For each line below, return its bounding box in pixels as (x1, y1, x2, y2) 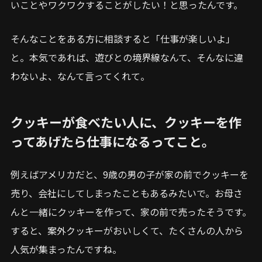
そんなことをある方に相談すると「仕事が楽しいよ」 (11, 31, 235, 46)
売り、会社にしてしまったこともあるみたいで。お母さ (11, 185, 243, 200)
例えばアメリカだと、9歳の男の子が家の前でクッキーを (11, 167, 249, 181)
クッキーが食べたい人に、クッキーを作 (11, 112, 242, 131)
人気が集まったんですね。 (11, 242, 122, 256)
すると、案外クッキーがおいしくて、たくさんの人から (11, 223, 243, 237)
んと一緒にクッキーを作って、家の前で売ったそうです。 (11, 204, 251, 219)
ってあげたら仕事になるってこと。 (11, 131, 215, 150)
